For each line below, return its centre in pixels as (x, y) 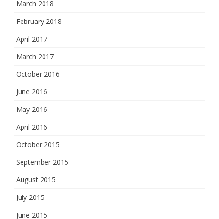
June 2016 (32, 92)
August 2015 (36, 180)
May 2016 (32, 109)
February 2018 (39, 21)
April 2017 (32, 39)
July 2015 (30, 197)
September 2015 (42, 162)
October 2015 (38, 144)
